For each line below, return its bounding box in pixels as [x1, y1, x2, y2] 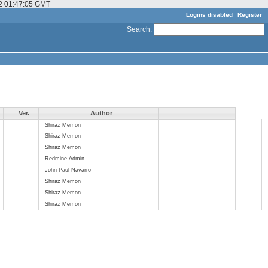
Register [237, 11, 262, 18]
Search [127, 25, 150, 33]
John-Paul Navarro [45, 166, 91, 173]
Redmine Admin [45, 155, 84, 162]
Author [90, 109, 112, 117]
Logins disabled [186, 11, 233, 18]
